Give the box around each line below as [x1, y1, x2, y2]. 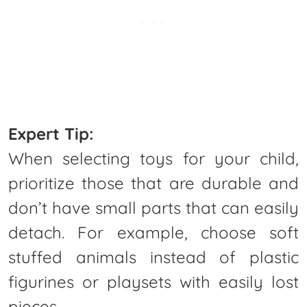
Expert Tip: [8, 123, 94, 144]
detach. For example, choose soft [8, 221, 299, 243]
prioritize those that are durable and [8, 172, 299, 193]
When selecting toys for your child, [8, 147, 299, 169]
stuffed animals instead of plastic [8, 246, 299, 267]
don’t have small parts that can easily [8, 197, 299, 218]
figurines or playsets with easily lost [8, 271, 299, 292]
